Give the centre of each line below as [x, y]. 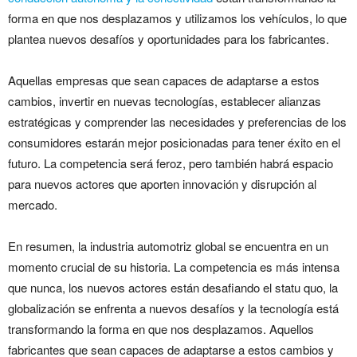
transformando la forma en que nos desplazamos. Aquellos [161, 329]
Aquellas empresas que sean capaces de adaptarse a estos [164, 80]
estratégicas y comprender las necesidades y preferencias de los [177, 122]
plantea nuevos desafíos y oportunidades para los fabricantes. [169, 39]
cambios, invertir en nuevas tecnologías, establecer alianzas [165, 101]
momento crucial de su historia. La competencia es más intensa [174, 267]
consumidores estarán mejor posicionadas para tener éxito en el [174, 143]
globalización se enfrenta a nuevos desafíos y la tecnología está [173, 308]
